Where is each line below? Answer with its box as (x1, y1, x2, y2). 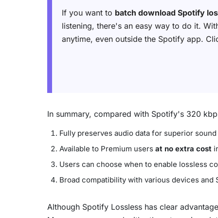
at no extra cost (155, 144, 212, 153)
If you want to (62, 7, 115, 18)
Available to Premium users (59, 144, 155, 153)
